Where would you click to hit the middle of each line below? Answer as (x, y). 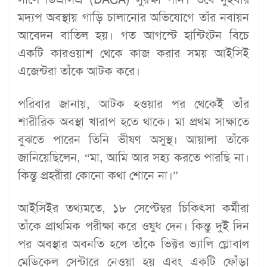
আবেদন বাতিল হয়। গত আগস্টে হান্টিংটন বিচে (133, 35)
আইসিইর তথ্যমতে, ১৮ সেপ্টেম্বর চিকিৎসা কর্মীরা (133, 208)
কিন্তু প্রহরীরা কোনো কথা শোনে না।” (98, 175)
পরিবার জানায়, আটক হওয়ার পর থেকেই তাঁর (133, 104)
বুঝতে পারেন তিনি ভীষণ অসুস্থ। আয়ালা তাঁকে (133, 139)
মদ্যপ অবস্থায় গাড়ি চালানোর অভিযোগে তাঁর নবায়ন (133, 17)
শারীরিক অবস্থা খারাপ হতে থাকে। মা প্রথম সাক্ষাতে (133, 122)
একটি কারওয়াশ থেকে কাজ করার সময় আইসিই (133, 53)
